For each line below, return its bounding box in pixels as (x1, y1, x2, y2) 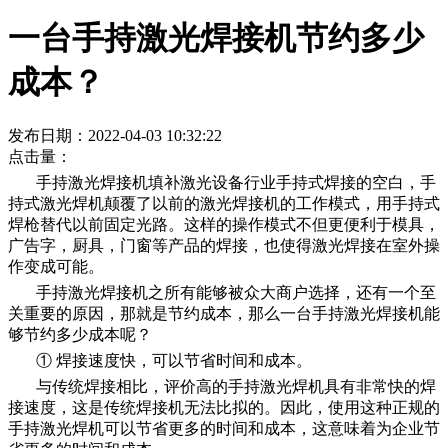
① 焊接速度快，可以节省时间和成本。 (36, 352, 312, 370)
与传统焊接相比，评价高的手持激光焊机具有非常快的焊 (36, 378, 436, 396)
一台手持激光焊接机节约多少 (8, 19, 424, 56)
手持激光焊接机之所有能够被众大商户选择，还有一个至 (36, 284, 436, 302)
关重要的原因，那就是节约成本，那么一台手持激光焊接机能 (8, 305, 440, 323)
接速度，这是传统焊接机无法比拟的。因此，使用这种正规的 (8, 399, 440, 417)
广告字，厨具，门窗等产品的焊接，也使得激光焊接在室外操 (8, 237, 440, 255)
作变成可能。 (8, 258, 104, 276)
